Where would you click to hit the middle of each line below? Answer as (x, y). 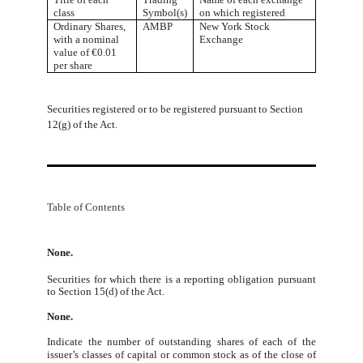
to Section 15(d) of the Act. (106, 291)
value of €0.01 (85, 53)
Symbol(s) (165, 12)
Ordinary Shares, (90, 27)
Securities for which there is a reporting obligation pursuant (181, 279)
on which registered (243, 12)
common (191, 354)
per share (73, 66)
